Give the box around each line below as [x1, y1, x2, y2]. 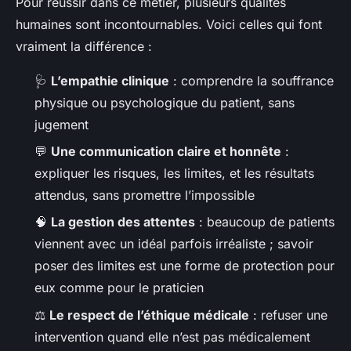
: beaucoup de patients [195, 214, 335, 230]
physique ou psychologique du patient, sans [34, 94, 295, 110]
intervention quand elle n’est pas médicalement [34, 328, 310, 345]
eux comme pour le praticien [34, 280, 204, 296]
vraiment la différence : [16, 38, 152, 54]
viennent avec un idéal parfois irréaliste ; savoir [34, 236, 313, 252]
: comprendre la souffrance [169, 72, 334, 89]
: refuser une [249, 306, 327, 323]
